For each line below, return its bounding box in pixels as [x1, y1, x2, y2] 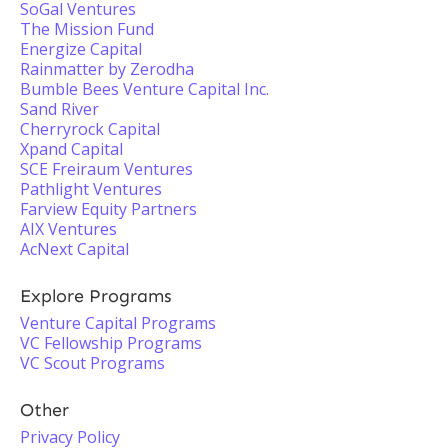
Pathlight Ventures [20, 178, 162, 200]
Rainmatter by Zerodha [20, 58, 194, 80]
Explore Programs [20, 285, 172, 307]
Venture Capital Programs [20, 312, 216, 334]
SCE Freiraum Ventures [20, 158, 193, 180]
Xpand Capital [20, 138, 123, 160]
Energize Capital [20, 38, 142, 60]
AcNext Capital [20, 238, 129, 260]
